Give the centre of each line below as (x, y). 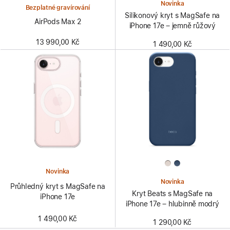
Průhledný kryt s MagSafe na (57, 187)
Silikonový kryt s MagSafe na (172, 16)
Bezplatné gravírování (57, 8)
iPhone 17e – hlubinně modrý (172, 204)
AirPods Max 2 (58, 22)
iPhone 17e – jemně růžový (172, 26)
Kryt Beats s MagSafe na (172, 193)
